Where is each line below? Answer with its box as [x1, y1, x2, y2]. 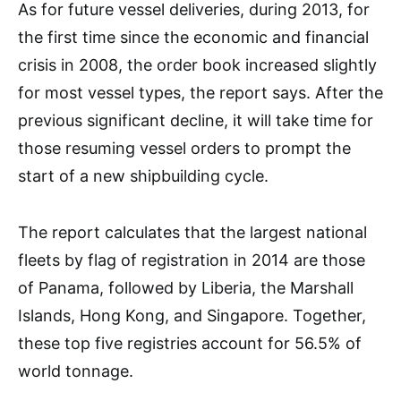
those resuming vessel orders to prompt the [18, 139, 351, 158]
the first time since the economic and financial [18, 28, 369, 47]
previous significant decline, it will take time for [18, 111, 373, 130]
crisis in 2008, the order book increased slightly [18, 55, 377, 74]
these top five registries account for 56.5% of [18, 334, 362, 353]
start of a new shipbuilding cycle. [18, 166, 269, 185]
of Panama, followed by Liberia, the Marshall [18, 278, 354, 297]
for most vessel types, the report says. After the [18, 83, 383, 102]
